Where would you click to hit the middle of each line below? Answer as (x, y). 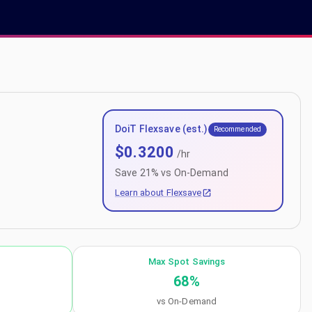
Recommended (237, 129)
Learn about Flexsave (158, 193)
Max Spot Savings (187, 262)
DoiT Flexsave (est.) (162, 129)
